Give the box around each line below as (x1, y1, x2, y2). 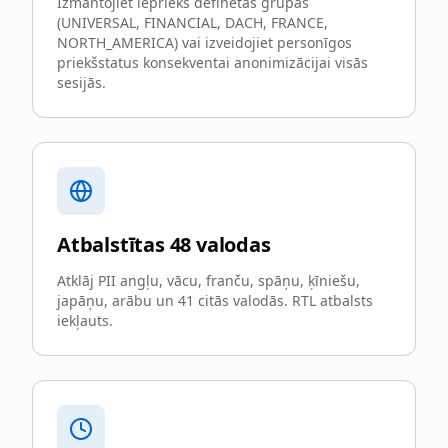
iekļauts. (57, 311, 113, 330)
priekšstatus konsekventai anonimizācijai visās (57, 53, 368, 72)
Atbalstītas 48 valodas (57, 231, 271, 258)
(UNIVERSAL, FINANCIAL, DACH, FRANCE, (57, 13, 328, 32)
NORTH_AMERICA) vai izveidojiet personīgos (57, 33, 352, 52)
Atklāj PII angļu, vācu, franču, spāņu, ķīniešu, (57, 271, 360, 290)
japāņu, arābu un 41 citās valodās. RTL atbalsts (57, 291, 373, 310)
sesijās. (57, 73, 106, 92)
